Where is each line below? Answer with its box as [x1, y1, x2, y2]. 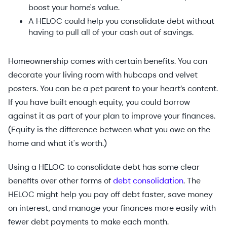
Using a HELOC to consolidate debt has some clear [8, 162, 200, 173]
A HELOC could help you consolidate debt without [28, 16, 214, 27]
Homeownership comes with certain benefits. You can [8, 56, 207, 67]
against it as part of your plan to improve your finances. [8, 110, 215, 122]
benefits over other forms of [8, 175, 113, 186]
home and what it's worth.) [8, 138, 107, 149]
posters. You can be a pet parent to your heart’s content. [8, 83, 218, 94]
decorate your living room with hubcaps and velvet [8, 69, 198, 81]
